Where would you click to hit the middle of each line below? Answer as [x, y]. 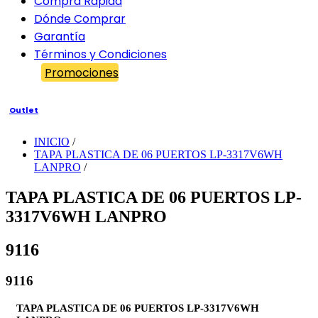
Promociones [82, 72]
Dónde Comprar [80, 18]
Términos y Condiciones [100, 54]
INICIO [52, 141]
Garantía [60, 36]
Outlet [24, 110]
